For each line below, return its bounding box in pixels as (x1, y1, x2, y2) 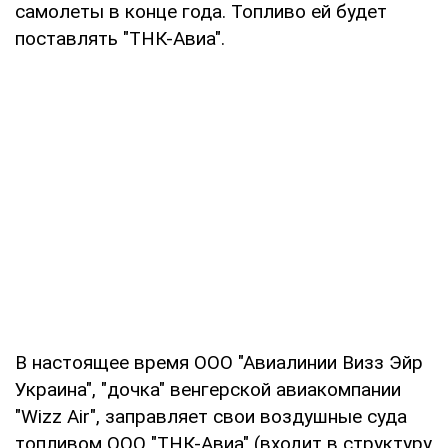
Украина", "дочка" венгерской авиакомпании (15, 377, 401, 401)
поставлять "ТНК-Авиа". (15, 26, 225, 50)
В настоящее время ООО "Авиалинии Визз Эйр (15, 350, 423, 374)
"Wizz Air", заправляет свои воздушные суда (15, 404, 407, 428)
